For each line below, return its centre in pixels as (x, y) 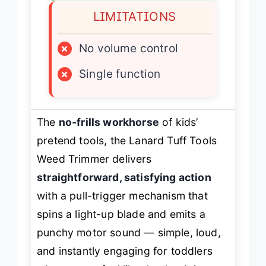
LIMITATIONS (134, 17)
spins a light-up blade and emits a (121, 214)
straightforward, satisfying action (124, 178)
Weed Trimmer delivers (94, 159)
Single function (120, 74)
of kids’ (178, 122)
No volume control (129, 49)
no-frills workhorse (109, 122)
